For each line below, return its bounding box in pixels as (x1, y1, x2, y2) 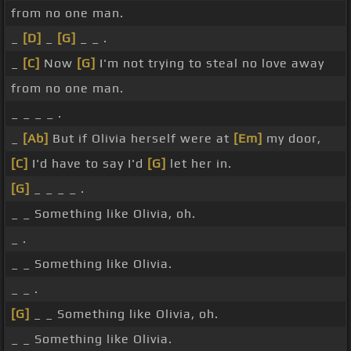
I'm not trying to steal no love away (96, 56, 324, 71)
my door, (262, 131, 321, 147)
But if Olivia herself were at (49, 131, 233, 147)
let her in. (166, 156, 232, 172)
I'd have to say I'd (28, 156, 147, 172)
